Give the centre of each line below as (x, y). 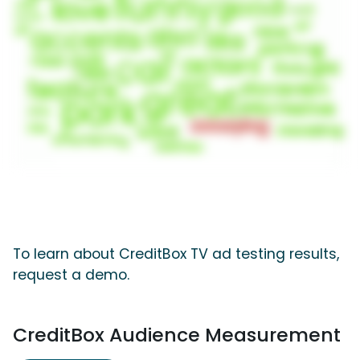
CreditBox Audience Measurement (177, 335)
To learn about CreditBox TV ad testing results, (176, 254)
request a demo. (71, 275)
